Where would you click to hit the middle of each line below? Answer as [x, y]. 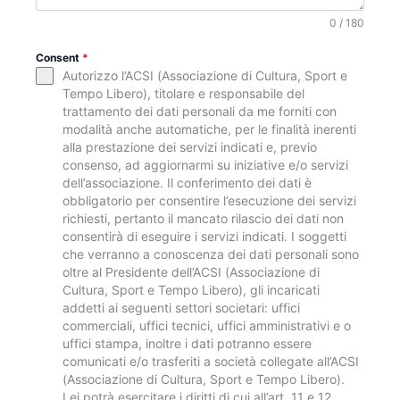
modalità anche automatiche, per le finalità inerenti [209, 129]
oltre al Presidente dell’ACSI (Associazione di [191, 272]
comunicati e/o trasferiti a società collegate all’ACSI [211, 361]
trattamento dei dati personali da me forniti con [200, 111]
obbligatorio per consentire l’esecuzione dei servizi [209, 200]
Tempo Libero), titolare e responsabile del [183, 93]
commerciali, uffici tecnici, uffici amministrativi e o [207, 325]
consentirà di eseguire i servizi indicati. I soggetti [204, 236]
